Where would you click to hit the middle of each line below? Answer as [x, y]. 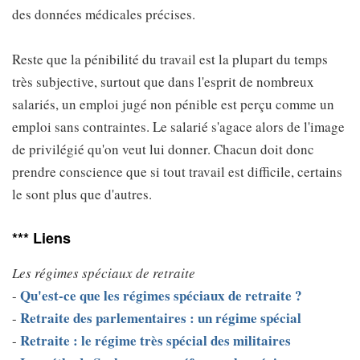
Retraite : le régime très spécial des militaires [155, 340]
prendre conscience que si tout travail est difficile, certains [177, 172]
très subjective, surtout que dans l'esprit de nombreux [163, 82]
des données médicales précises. [104, 14]
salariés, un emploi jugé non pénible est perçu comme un [173, 104]
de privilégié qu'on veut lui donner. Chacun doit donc [163, 149]
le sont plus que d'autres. [82, 194]
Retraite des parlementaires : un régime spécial [161, 318]
